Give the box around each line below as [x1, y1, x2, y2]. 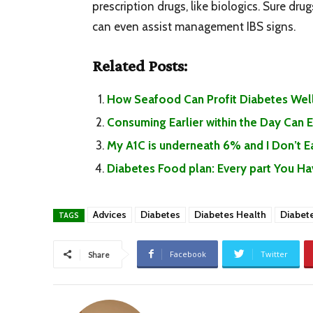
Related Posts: [92, 55, 188, 75]
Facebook [170, 248, 206, 259]
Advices [93, 208, 126, 221]
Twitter [261, 248, 288, 259]
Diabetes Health [194, 208, 266, 221]
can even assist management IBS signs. [92, 19, 296, 34]
